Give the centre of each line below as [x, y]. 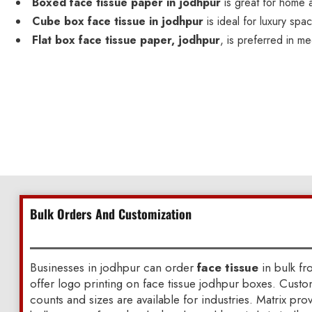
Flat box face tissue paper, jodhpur [126, 40]
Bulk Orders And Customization [110, 213]
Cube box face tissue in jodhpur [118, 22]
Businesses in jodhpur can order [113, 267]
